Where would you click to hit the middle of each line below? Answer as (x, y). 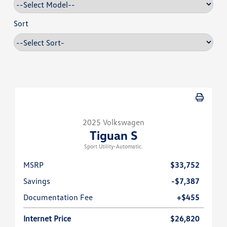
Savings (37, 181)
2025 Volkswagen (113, 122)
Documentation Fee (58, 197)
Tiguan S (113, 135)
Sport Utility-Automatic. (113, 146)
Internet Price (47, 219)
